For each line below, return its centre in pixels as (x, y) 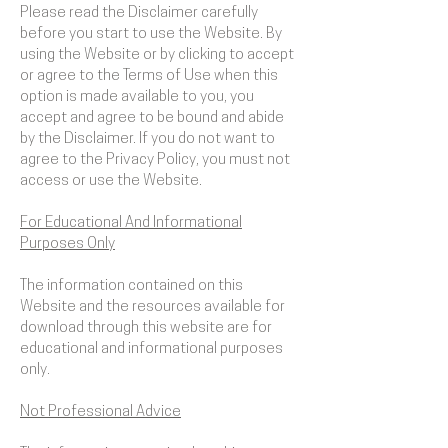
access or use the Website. (112, 181)
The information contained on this (131, 286)
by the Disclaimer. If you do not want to (147, 139)
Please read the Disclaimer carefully (139, 13)
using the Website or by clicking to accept (157, 55)
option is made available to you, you (137, 97)
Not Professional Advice (100, 412)
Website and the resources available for (152, 307)
